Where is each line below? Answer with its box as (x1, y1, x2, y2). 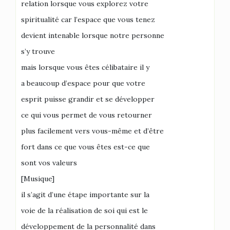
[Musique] (21, 174, 54, 183)
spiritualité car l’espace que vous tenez (21, 15, 155, 24)
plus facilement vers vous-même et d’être (21, 126, 164, 136)
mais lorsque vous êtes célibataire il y (21, 63, 149, 72)
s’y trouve (21, 47, 55, 56)
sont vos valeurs (21, 158, 77, 167)
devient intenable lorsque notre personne (21, 31, 164, 40)
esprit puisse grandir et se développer (21, 94, 155, 104)
